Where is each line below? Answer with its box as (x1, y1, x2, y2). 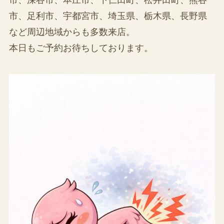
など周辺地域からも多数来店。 (8, 26, 135, 37)
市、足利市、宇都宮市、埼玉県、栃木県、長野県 (8, 10, 207, 21)
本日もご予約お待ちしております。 (8, 42, 153, 53)
